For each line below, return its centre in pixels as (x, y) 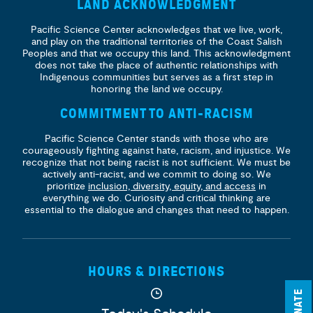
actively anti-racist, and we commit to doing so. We (156, 174)
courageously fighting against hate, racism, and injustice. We (156, 151)
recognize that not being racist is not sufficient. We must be (156, 162)
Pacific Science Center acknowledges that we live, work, (156, 30)
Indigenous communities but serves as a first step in (156, 77)
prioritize (67, 186)
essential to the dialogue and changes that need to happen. (156, 210)
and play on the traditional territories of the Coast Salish (156, 42)
